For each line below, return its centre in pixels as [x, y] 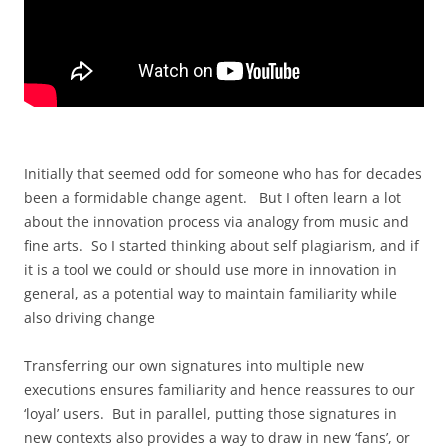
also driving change [93, 317]
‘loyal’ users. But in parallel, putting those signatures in [210, 413]
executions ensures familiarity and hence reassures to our [219, 389]
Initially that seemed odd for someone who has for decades [223, 173]
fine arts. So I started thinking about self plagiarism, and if [221, 245]
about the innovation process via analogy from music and [216, 221]
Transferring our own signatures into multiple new [194, 365]
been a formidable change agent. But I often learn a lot [212, 197]
